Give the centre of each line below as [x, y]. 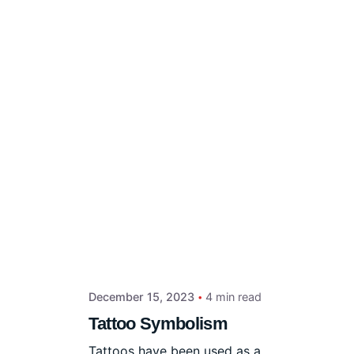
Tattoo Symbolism [158, 323]
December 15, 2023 [142, 297]
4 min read [234, 297]
